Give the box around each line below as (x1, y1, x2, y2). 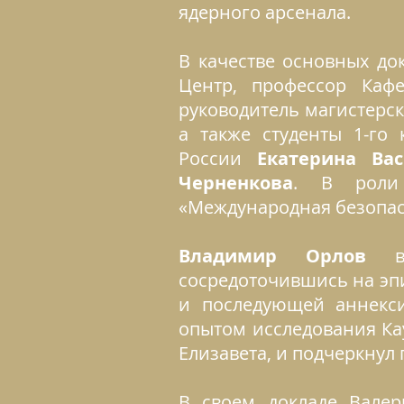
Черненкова (179, 170, 293, 195)
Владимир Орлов (179, 243, 367, 268)
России (179, 146, 257, 170)
